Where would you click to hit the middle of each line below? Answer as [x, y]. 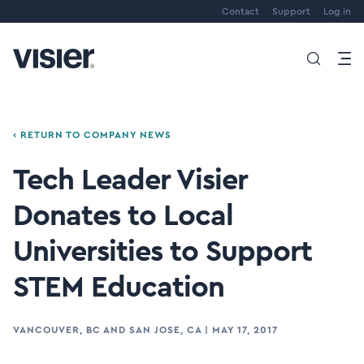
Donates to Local [123, 216]
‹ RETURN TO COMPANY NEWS [92, 135]
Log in [337, 11]
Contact [240, 11]
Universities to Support [162, 252]
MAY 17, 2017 [245, 330]
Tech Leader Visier [130, 180]
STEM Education [119, 288]
